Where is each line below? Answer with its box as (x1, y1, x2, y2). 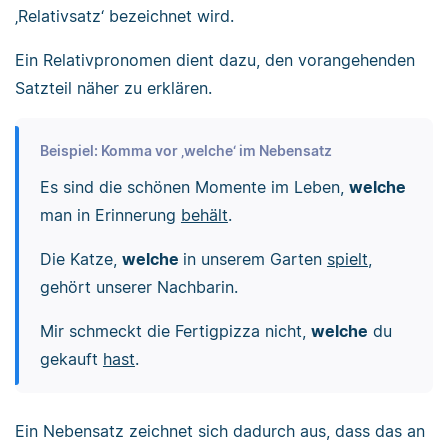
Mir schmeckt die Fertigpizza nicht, (39, 320, 311, 341)
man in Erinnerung (39, 204, 181, 225)
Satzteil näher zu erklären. (15, 77, 212, 98)
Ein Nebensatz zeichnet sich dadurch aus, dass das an (15, 421, 425, 442)
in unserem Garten (182, 248, 327, 269)
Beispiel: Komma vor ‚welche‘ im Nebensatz (39, 141, 332, 159)
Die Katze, (39, 248, 122, 269)
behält (180, 204, 228, 225)
